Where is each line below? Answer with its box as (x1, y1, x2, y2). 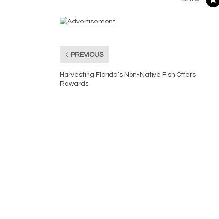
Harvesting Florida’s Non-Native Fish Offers (60, 71, 196, 79)
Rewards (60, 80, 88, 88)
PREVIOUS (71, 51, 103, 58)
